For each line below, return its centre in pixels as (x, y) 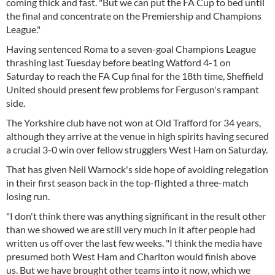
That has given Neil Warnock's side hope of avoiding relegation (137, 169)
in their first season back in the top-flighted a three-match (127, 183)
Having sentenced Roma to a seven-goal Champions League (131, 49)
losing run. (28, 196)
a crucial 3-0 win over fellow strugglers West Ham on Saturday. (137, 149)
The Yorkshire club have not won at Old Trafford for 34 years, (134, 122)
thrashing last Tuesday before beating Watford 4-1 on (118, 62)
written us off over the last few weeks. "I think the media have (134, 243)
